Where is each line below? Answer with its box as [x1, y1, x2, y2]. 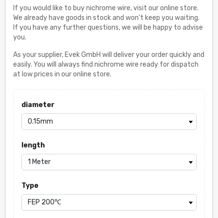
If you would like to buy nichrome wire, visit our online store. [13, 3, 199, 12]
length [21, 141, 45, 149]
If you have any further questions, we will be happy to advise [13, 23, 203, 32]
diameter [21, 100, 54, 109]
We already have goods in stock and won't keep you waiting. [13, 13, 200, 22]
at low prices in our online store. [13, 70, 111, 78]
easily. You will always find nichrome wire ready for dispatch [13, 60, 199, 69]
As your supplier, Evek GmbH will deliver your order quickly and [13, 50, 204, 59]
